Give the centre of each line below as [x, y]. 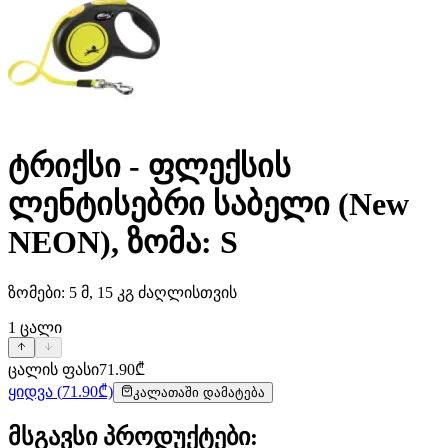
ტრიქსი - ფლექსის [149, 166]
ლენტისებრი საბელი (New [208, 204]
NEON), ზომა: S [123, 242]
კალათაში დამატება [199, 392]
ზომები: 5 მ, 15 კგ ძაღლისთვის [122, 292]
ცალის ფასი [53, 369]
